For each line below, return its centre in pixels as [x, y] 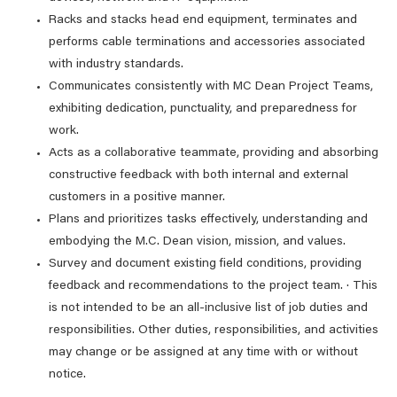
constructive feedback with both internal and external [198, 175]
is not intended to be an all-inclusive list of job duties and [208, 308]
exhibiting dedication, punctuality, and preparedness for [203, 109]
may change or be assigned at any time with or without [203, 353]
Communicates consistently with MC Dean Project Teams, [211, 87]
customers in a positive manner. [137, 198]
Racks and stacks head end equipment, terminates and [203, 20]
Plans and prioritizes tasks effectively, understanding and [208, 220]
